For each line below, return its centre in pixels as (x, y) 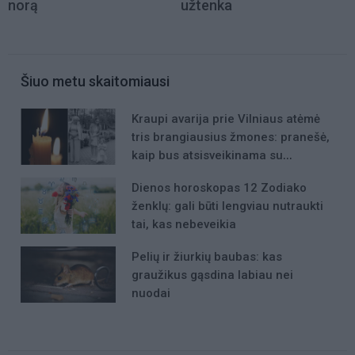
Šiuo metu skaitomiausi (95, 81)
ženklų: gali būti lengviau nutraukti (227, 206)
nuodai (151, 294)
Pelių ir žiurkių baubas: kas (207, 257)
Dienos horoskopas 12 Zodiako (219, 187)
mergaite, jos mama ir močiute (217, 173)
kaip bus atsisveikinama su (207, 155)
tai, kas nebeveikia (184, 224)
